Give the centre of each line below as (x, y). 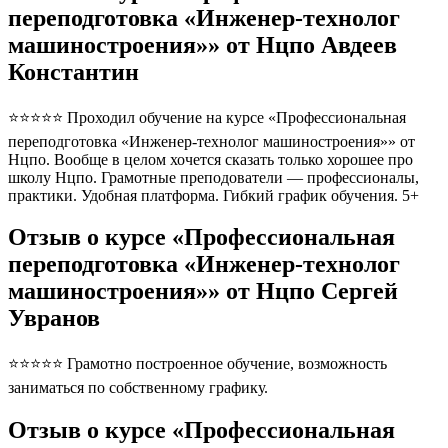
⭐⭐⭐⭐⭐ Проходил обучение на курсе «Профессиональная (207, 117)
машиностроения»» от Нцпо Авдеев (202, 44)
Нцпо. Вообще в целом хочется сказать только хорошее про (210, 159)
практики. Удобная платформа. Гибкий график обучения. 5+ (217, 195)
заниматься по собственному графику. (138, 388)
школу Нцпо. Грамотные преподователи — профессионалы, (213, 177)
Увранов (54, 318)
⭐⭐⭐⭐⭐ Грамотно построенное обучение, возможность (197, 364)
